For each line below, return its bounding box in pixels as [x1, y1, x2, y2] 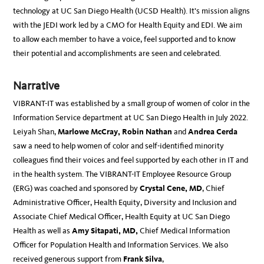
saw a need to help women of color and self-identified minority [13, 141, 225, 151]
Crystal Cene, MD [140, 183, 203, 194]
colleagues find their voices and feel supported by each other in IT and [13, 155, 249, 166]
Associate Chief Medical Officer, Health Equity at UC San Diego [13, 212, 230, 222]
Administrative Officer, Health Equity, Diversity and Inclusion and [13, 197, 237, 208]
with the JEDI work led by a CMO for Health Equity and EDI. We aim [13, 20, 243, 31]
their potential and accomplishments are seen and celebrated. [13, 48, 223, 59]
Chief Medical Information [140, 226, 230, 236]
